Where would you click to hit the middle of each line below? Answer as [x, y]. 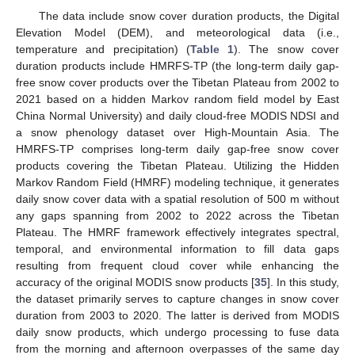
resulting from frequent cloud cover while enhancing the [177, 265]
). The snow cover [287, 49]
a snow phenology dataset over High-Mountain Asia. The [177, 132]
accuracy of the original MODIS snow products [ [135, 282]
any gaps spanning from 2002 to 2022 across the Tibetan [177, 215]
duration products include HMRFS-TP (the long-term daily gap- [177, 65]
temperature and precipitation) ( [103, 49]
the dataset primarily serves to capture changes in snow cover [177, 298]
